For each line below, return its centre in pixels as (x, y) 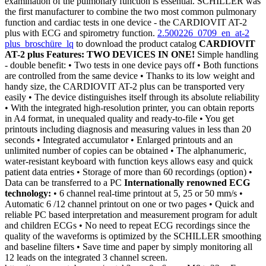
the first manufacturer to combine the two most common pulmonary (131, 12)
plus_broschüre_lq (39, 44)
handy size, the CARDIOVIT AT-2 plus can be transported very (125, 87)
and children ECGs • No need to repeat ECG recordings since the (127, 226)
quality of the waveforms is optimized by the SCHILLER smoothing (133, 236)
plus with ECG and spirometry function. (81, 33)
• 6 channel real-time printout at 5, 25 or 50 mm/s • (147, 194)
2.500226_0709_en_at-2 (203, 33)
